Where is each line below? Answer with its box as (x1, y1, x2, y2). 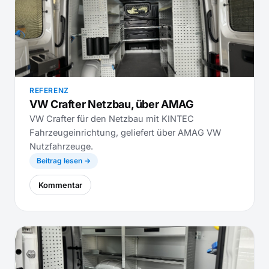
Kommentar (38, 180, 82, 190)
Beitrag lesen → (37, 156, 91, 165)
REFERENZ (29, 86, 69, 95)
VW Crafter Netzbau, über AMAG (29, 98, 194, 110)
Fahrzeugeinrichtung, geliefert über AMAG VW (29, 127, 221, 138)
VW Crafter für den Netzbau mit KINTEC (29, 113, 194, 124)
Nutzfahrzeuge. (29, 141, 93, 151)
